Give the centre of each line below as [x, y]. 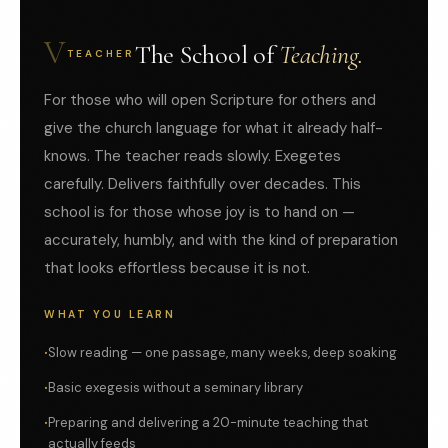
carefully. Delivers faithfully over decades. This [202, 184]
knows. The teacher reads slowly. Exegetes [192, 156]
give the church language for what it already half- [213, 128]
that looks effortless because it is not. [177, 268]
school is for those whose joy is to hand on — [199, 212]
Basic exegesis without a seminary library [175, 388]
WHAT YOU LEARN [109, 315]
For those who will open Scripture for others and [210, 100]
